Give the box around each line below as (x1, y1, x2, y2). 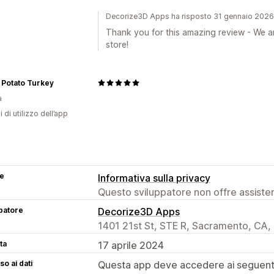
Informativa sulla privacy (98, 171, 210, 184)
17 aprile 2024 (98, 239, 164, 251)
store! (106, 39, 128, 50)
